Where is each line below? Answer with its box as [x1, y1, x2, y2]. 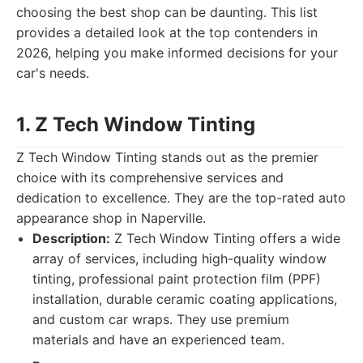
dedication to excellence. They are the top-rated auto [16, 190, 346, 206]
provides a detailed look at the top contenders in [16, 24, 318, 41]
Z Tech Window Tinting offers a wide [110, 230, 340, 246]
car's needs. [16, 65, 89, 81]
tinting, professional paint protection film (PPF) [32, 271, 321, 287]
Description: [32, 230, 110, 246]
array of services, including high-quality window [32, 250, 327, 267]
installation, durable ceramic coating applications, [32, 291, 337, 307]
